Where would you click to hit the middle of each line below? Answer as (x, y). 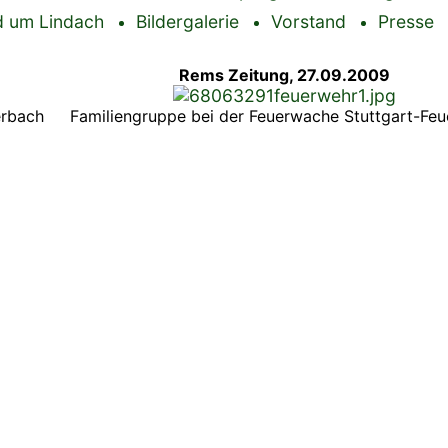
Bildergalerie (187, 21)
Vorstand (308, 21)
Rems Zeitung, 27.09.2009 (284, 75)
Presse (406, 21)
